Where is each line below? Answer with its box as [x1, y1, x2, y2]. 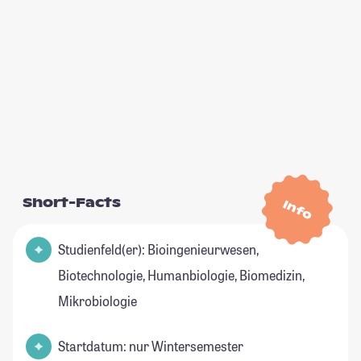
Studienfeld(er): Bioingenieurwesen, [58, 241, 259, 259]
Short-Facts [23, 194, 121, 212]
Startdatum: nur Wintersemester [58, 338, 243, 355]
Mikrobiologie [58, 293, 137, 310]
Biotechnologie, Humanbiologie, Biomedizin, [58, 267, 305, 284]
